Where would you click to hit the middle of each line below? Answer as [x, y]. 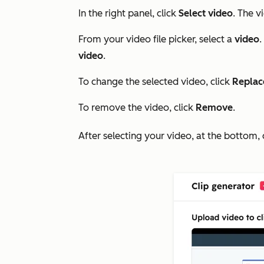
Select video [206, 13]
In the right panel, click [128, 13]
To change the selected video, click [155, 82]
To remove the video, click [137, 108]
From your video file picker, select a [156, 39]
